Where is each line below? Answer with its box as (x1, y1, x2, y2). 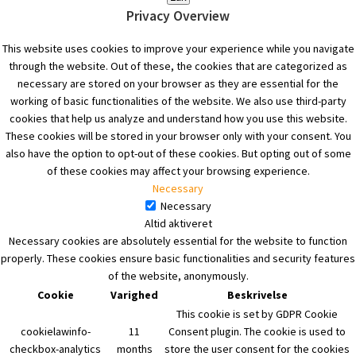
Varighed (110, 288, 158, 302)
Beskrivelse (226, 288, 288, 302)
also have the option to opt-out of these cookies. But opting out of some (5, 146, 351, 161)
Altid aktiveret (144, 216, 212, 230)
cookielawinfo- (20, 324, 91, 339)
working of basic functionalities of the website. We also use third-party (10, 94, 346, 108)
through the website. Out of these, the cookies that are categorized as (9, 59, 347, 73)
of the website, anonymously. (107, 269, 249, 283)
